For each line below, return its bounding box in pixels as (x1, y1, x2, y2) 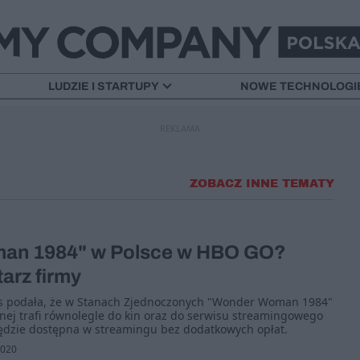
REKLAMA (160, 121, 200, 134)
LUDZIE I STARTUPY (47, 80, 158, 92)
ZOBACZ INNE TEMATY (190, 176, 334, 190)
